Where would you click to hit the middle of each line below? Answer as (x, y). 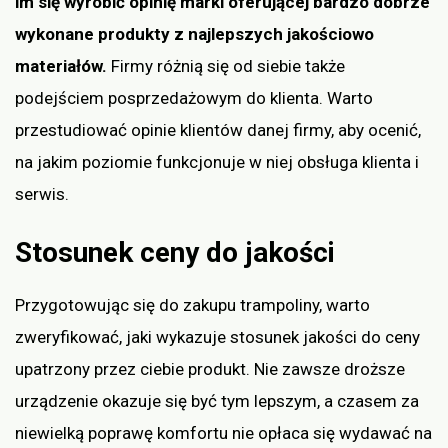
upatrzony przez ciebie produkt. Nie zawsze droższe (210, 368)
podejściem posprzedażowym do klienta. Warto (194, 98)
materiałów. (63, 66)
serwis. (42, 194)
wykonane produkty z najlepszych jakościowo (194, 34)
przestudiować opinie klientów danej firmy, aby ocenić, (218, 130)
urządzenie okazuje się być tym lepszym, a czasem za (217, 400)
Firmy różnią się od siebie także (228, 66)
